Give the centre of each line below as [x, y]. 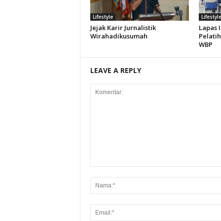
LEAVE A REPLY [115, 70]
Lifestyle [103, 17]
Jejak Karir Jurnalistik [123, 28]
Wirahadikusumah [119, 36]
